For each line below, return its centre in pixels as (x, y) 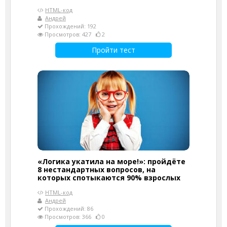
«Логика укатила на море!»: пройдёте (111, 162)
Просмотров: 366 (69, 217)
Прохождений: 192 (70, 26)
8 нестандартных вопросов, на (97, 170)
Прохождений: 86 (68, 209)
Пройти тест (113, 50)
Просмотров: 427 (69, 34)
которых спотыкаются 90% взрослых (109, 178)
